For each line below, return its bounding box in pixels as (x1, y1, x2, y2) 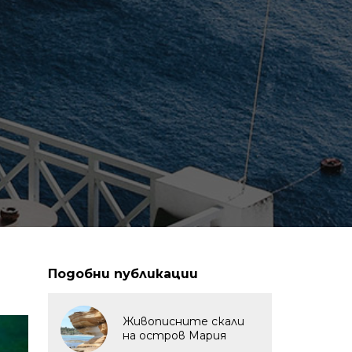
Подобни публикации (48, 266, 198, 281)
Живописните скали (123, 314, 244, 328)
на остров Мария (123, 328, 226, 343)
